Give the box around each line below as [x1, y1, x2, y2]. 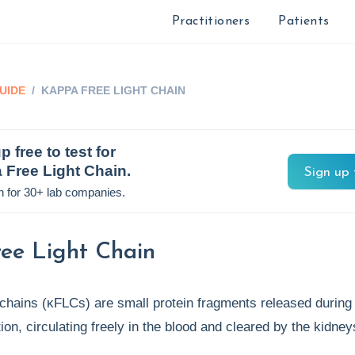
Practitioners [171, 15, 250, 28]
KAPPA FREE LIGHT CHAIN [41, 84, 186, 97]
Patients [278, 15, 330, 28]
